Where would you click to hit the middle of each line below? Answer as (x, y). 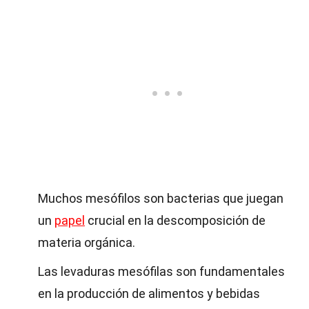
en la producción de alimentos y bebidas (149, 293)
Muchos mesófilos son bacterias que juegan (161, 198)
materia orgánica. (87, 242)
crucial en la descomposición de (175, 220)
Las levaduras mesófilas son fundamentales (161, 271)
